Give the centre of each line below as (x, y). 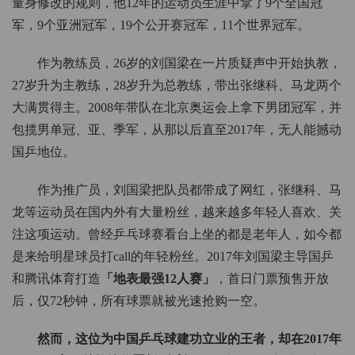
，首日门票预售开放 (272, 279)
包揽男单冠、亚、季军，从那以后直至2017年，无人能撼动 (177, 130)
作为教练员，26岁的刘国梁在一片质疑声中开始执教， (189, 63)
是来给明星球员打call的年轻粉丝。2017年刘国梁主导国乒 (173, 257)
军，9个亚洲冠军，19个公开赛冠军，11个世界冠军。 (161, 25)
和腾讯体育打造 (56, 279)
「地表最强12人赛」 (158, 279)
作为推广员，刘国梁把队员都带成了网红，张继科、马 (189, 190)
